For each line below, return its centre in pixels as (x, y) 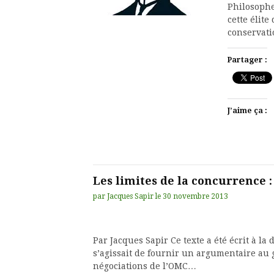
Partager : (247, 60)
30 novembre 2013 (195, 196)
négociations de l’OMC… (145, 266)
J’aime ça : (247, 111)
